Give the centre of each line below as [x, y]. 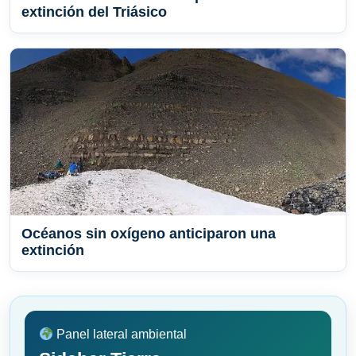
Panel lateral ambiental [120, 335]
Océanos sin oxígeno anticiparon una [149, 234]
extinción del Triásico [94, 12]
